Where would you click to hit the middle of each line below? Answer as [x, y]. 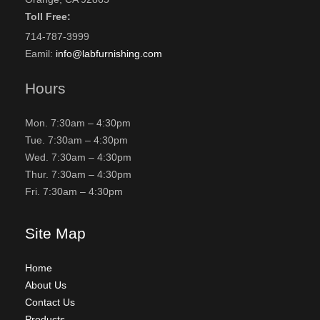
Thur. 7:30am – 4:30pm [78, 175]
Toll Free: [48, 17]
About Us [46, 285]
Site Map [55, 234]
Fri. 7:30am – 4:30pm [74, 192]
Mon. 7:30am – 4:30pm [78, 123]
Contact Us [50, 302]
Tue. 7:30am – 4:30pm [76, 140]
